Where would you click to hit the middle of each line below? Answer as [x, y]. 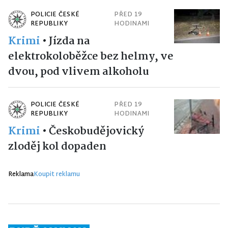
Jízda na [69, 41]
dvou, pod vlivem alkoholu [79, 72]
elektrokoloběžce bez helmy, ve [91, 56]
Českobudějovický [96, 131]
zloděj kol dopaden [57, 146]
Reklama [21, 174]
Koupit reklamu [57, 174]
